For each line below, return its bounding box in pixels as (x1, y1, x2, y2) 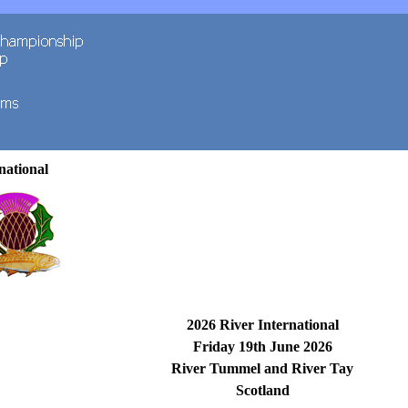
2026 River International (186, 317, 339, 332)
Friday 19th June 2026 (192, 339, 332, 354)
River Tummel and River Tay (171, 361, 354, 376)
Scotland (235, 382, 290, 398)
